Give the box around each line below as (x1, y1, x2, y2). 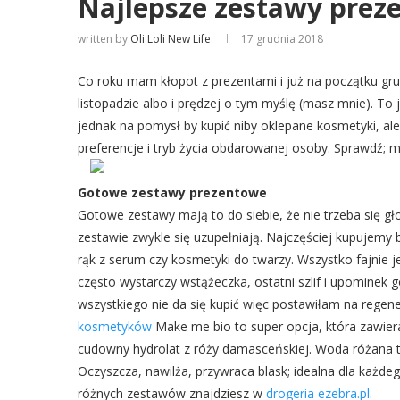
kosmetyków (78, 318, 152, 335)
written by (78, 31, 130, 46)
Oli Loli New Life (130, 31, 211, 46)
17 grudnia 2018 (241, 31, 323, 46)
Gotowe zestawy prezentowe (78, 184, 267, 201)
